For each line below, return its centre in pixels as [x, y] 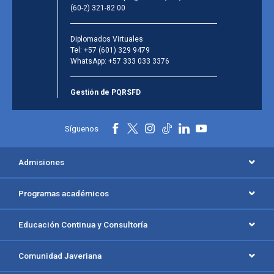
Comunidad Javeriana [60, 256]
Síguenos [81, 129]
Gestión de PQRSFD [105, 93]
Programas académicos [64, 194]
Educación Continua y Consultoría [83, 225]
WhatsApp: [89, 61]
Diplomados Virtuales [106, 39]
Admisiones [41, 162]
